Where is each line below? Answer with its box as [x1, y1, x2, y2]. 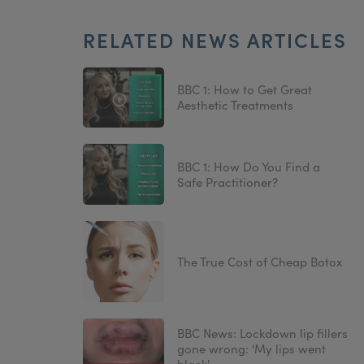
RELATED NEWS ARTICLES [83, 25, 347, 53]
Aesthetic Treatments [177, 97, 293, 113]
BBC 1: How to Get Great [177, 81, 312, 97]
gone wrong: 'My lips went [177, 340, 326, 357]
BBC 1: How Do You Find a [177, 158, 320, 175]
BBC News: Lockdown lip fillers [177, 325, 348, 342]
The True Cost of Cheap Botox [177, 253, 342, 270]
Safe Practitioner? [177, 173, 278, 190]
